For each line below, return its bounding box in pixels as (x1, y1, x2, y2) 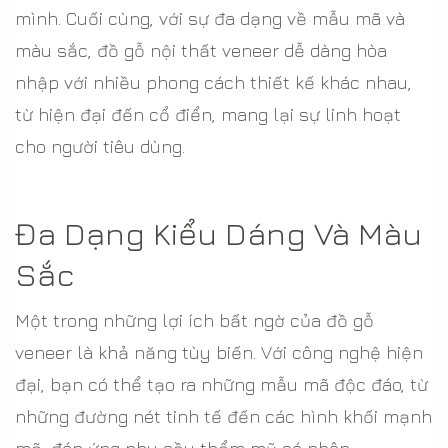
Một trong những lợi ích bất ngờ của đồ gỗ (15, 310, 374, 331)
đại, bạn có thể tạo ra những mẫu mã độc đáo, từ (15, 374, 428, 395)
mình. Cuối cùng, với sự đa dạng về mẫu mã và (15, 8, 405, 29)
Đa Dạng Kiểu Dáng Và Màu (15, 214, 422, 252)
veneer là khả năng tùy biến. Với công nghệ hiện (15, 342, 423, 363)
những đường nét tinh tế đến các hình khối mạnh (15, 406, 432, 427)
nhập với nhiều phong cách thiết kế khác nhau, (15, 72, 412, 93)
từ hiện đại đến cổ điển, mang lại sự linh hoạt (15, 104, 401, 125)
